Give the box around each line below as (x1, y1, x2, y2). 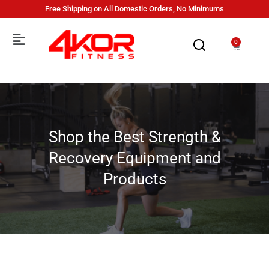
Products (103, 170, 166, 189)
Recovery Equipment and (48, 149, 221, 168)
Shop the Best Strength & (48, 128, 221, 147)
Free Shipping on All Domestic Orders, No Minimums (45, 4, 224, 13)
